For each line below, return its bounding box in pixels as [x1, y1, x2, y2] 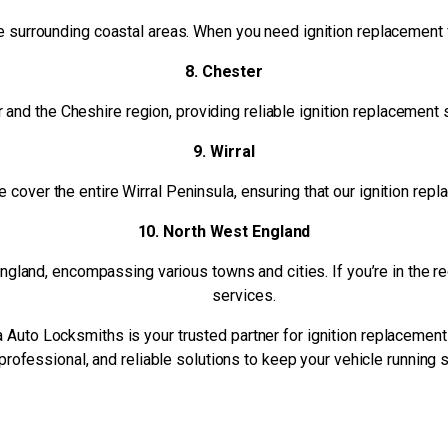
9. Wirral [193, 142, 255, 162]
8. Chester [185, 62, 263, 82]
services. [212, 286, 276, 306]
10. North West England [137, 222, 311, 242]
